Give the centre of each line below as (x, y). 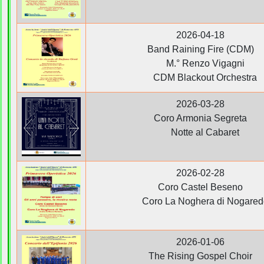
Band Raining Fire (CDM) (200, 49)
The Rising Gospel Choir (200, 256)
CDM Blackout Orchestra (200, 77)
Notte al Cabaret (200, 132)
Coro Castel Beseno (200, 187)
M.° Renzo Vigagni (200, 63)
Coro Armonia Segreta (200, 118)
